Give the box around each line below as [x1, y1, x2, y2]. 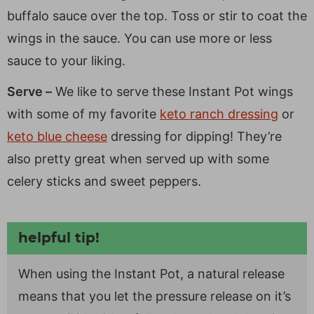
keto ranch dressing [160, 106, 278, 121]
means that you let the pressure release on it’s [18, 288, 291, 303]
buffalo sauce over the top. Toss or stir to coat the [7, 8, 307, 23]
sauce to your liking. [7, 53, 125, 68]
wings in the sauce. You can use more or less [7, 30, 272, 46]
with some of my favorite [7, 106, 160, 121]
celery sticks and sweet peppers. [7, 173, 201, 189]
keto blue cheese [7, 128, 107, 144]
